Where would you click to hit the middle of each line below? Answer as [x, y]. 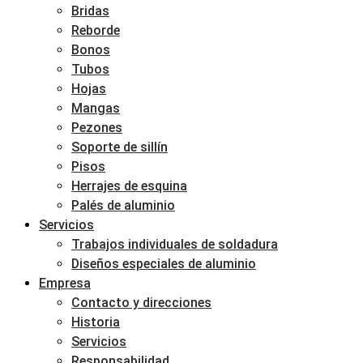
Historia [96, 322]
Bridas [90, 11]
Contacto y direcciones [141, 303]
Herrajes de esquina [129, 186]
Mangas [96, 108]
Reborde [96, 30]
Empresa [65, 283]
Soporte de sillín [120, 147]
